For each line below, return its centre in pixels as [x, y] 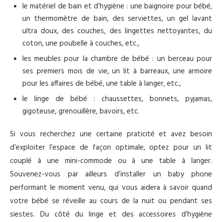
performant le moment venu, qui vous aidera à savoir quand [111, 188]
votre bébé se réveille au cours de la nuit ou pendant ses [111, 201]
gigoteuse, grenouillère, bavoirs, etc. [81, 111]
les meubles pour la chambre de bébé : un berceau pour [117, 59]
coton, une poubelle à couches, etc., [81, 43]
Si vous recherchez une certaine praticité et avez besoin [111, 134]
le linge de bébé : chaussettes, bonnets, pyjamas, [117, 99]
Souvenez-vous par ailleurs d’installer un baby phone [111, 174]
